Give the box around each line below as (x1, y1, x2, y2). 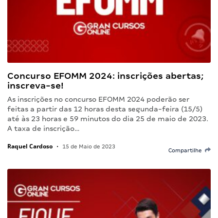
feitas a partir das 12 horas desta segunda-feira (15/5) (7, 105, 202, 113)
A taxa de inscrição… (7, 124, 80, 132)
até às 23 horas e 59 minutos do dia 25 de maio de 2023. (7, 114, 208, 123)
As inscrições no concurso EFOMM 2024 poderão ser (7, 95, 189, 103)
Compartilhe (168, 147, 205, 153)
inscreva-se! (7, 80, 64, 91)
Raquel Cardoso (7, 142, 53, 150)
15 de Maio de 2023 (61, 143, 115, 149)
